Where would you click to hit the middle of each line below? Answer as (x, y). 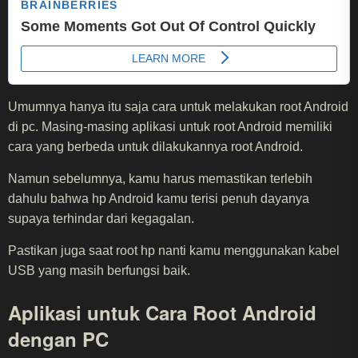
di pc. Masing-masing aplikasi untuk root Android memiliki (170, 126)
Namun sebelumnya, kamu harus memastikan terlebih (160, 178)
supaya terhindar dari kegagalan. (101, 218)
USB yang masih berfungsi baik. (99, 270)
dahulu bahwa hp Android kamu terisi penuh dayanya (159, 198)
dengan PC (58, 338)
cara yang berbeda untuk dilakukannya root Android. (155, 146)
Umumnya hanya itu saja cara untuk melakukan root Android (178, 106)
